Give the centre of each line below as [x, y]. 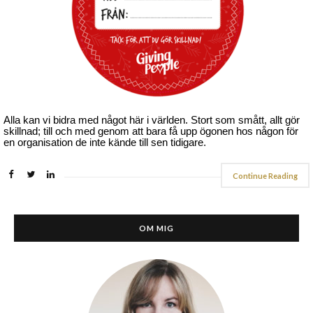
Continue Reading [265, 176]
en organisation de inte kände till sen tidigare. [105, 143]
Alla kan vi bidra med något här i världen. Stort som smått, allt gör [152, 121]
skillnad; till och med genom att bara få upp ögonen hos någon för [151, 132]
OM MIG [156, 228]
